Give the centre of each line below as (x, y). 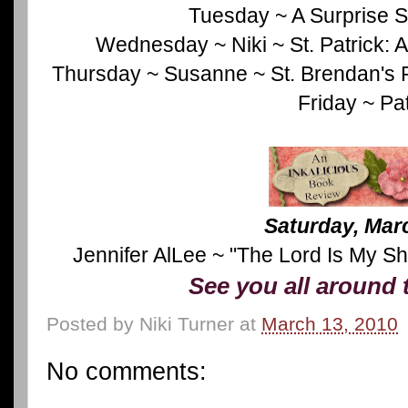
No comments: (127, 372)
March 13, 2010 (330, 323)
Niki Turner (187, 323)
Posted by (93, 323)
